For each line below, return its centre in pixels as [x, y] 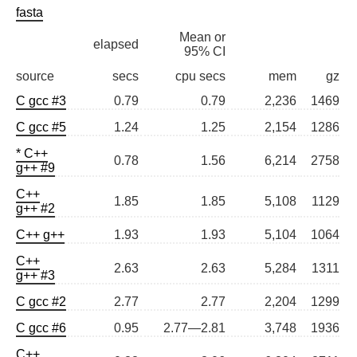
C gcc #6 [41, 328]
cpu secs [200, 76]
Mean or [202, 37]
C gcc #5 [41, 127]
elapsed [116, 45]
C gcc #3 [41, 101]
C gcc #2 [41, 302]
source [35, 76]
